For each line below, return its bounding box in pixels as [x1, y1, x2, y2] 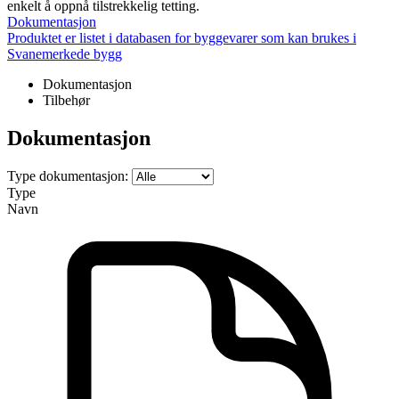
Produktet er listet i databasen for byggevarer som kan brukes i [7, 30, 356, 46]
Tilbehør [43, 93, 90, 109]
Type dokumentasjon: [7, 168, 128, 184]
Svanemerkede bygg [7, 46, 122, 62]
